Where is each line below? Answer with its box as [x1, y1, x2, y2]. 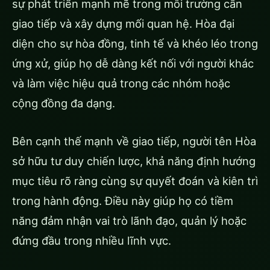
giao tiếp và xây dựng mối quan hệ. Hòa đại [12, 16, 234, 30]
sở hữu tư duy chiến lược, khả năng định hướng [12, 154, 256, 168]
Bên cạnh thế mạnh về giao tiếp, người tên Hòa [12, 134, 256, 148]
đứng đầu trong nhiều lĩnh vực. [12, 233, 171, 247]
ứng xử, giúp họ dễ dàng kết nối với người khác [12, 56, 254, 70]
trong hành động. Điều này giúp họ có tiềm [12, 193, 233, 207]
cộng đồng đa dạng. [12, 96, 115, 110]
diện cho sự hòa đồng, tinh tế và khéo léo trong [12, 36, 258, 50]
